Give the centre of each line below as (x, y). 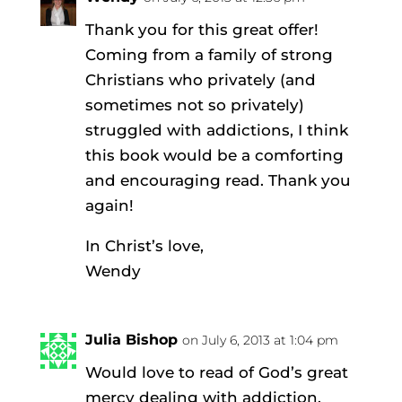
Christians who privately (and (200, 79)
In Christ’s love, (144, 245)
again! (109, 205)
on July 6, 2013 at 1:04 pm (260, 340)
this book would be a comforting (214, 155)
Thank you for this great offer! (201, 29)
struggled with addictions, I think (216, 130)
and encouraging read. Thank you (218, 180)
